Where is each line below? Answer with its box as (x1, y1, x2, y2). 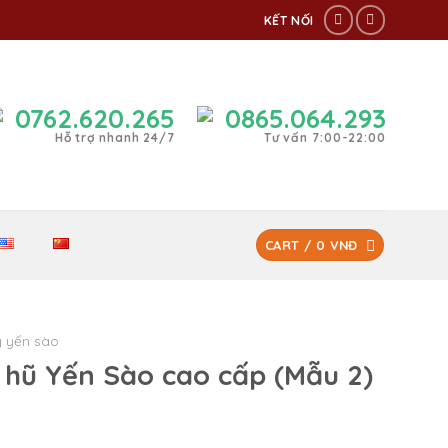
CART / (265, 237, 316, 253)
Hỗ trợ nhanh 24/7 (54, 130, 175, 145)
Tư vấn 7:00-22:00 (263, 130, 386, 145)
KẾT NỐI (263, 12, 314, 28)
